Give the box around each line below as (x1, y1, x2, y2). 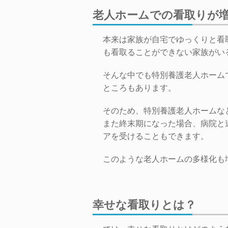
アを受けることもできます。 (103, 131, 209, 141)
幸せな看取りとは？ (93, 198, 196, 211)
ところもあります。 (103, 82, 176, 93)
